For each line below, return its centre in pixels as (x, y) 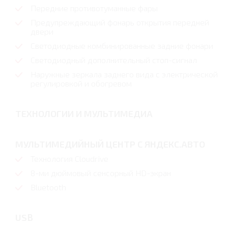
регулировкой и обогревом (81, 83)
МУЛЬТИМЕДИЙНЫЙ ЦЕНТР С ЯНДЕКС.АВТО (110, 144)
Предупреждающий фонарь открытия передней (120, 22)
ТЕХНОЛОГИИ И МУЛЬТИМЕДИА (84, 113)
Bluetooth (48, 187)
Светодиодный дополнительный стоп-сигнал (114, 60)
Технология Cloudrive (69, 158)
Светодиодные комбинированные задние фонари (122, 45)
